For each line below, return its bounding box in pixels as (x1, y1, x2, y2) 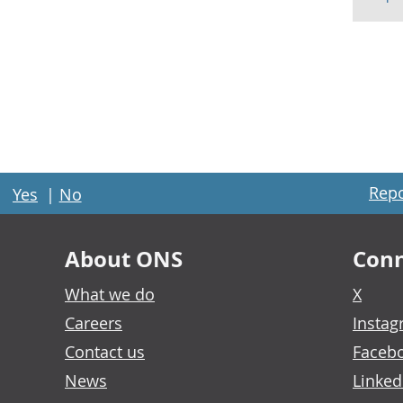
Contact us (65, 341, 145, 363)
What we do (65, 283, 155, 305)
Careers (65, 312, 122, 334)
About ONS (65, 244, 183, 274)
